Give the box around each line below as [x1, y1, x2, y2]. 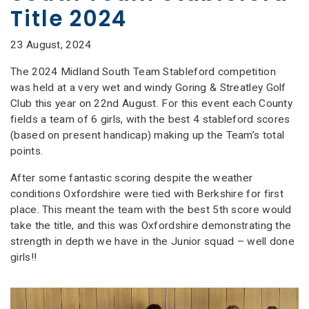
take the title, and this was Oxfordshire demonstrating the [10, 219, 292, 232]
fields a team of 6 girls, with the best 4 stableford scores [10, 113, 290, 126]
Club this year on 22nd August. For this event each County [10, 97, 293, 110]
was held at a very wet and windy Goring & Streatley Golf [10, 81, 286, 94]
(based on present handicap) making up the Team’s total [10, 129, 285, 142]
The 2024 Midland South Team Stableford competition [10, 66, 276, 79]
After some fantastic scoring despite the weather [10, 172, 253, 185]
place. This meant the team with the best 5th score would [10, 203, 292, 217]
